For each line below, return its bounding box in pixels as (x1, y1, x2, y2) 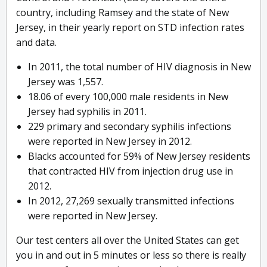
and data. (16, 36, 57, 49)
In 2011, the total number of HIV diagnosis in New (28, 60, 251, 74)
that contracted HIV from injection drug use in (28, 164, 233, 178)
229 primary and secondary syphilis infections (28, 120, 231, 133)
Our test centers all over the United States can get (16, 234, 239, 247)
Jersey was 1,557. (28, 75, 103, 89)
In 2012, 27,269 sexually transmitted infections (28, 194, 234, 208)
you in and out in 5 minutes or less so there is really (16, 249, 246, 262)
